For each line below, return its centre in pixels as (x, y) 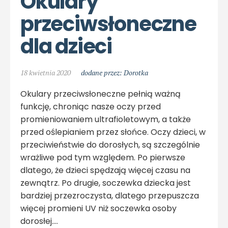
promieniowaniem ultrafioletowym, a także (106, 119)
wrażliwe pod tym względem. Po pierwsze (103, 157)
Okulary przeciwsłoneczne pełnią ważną (101, 94)
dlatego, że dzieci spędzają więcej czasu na (105, 170)
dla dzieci (66, 46)
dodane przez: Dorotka (115, 72)
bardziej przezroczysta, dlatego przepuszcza (110, 195)
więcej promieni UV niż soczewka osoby (98, 208)
